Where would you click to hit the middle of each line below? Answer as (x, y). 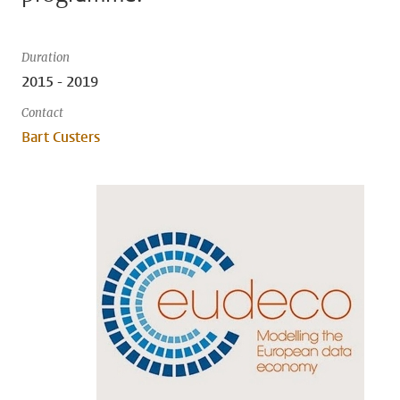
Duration (46, 58)
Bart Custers (61, 137)
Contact (42, 113)
